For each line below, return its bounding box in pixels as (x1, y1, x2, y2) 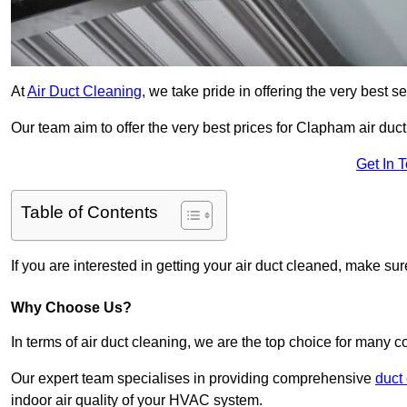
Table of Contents (21, 203, 158, 223)
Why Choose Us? (11, 300, 132, 316)
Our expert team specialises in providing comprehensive (11, 371, 375, 387)
